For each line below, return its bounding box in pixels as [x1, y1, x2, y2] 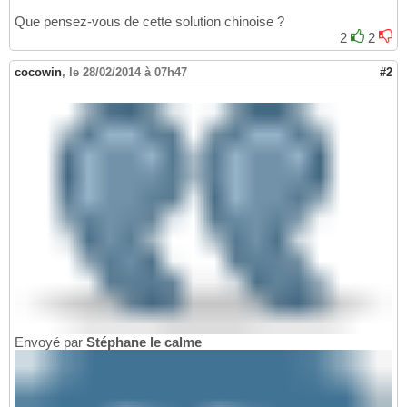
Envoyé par [15, 333, 86, 350]
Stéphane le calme [86, 333, 202, 350]
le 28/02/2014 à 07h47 [69, 65, 187, 80]
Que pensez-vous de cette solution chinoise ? [15, 14, 284, 30]
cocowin [15, 65, 62, 80]
